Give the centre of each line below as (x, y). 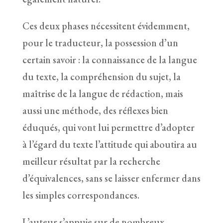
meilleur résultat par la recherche (91, 161)
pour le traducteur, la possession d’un (100, 43)
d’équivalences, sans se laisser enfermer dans (111, 178)
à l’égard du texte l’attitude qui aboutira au (110, 144)
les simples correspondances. (81, 195)
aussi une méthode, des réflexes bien (95, 110)
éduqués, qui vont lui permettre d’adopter (108, 127)
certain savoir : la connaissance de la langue (110, 59)
